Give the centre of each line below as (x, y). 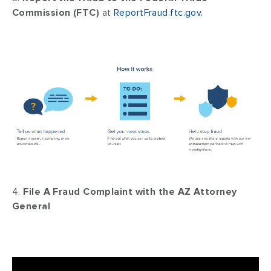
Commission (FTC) (56, 13)
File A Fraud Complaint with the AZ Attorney (130, 192)
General (31, 207)
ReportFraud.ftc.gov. (158, 13)
